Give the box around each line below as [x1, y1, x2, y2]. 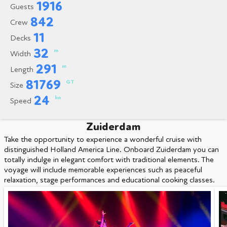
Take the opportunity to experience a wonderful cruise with [4, 134, 202, 144]
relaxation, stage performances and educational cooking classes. [4, 175, 215, 185]
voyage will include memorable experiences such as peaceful [4, 165, 202, 175]
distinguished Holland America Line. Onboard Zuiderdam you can [4, 144, 219, 155]
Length [10, 64, 33, 74]
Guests [10, 2, 34, 12]
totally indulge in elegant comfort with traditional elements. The [4, 155, 214, 165]
